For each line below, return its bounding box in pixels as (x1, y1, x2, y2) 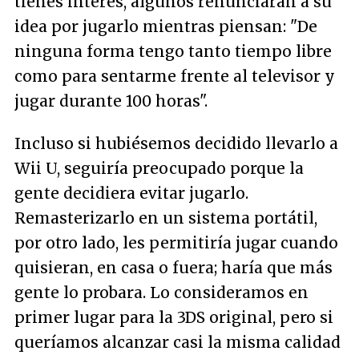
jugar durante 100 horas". (14, 91, 208, 111)
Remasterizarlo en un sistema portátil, (14, 208, 317, 228)
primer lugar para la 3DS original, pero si (14, 307, 333, 327)
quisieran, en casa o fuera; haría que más (14, 257, 333, 277)
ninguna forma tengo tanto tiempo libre (14, 41, 332, 61)
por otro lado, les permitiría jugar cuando (14, 232, 338, 252)
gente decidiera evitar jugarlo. (14, 183, 248, 203)
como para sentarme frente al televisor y (14, 66, 335, 86)
